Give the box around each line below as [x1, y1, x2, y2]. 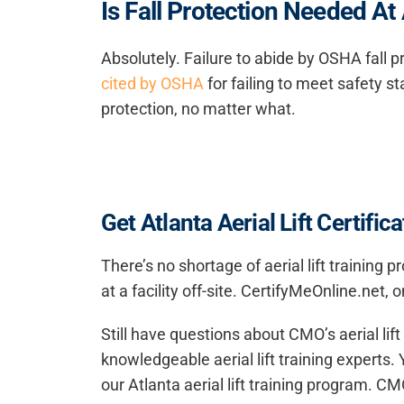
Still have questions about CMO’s [101, 325, 339, 344]
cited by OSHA [101, 74, 204, 94]
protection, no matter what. [101, 99, 296, 119]
